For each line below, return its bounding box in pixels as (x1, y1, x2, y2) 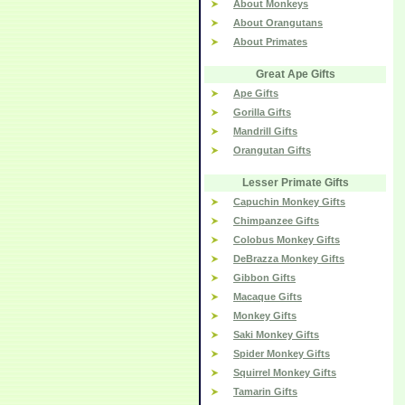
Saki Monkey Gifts (233, 329, 319, 340)
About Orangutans (233, 17, 323, 28)
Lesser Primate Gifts (241, 176, 349, 189)
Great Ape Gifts (255, 68, 335, 80)
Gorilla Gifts (233, 107, 291, 118)
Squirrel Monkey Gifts (233, 367, 336, 378)
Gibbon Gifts (233, 272, 296, 283)
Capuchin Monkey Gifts (233, 196, 345, 207)
